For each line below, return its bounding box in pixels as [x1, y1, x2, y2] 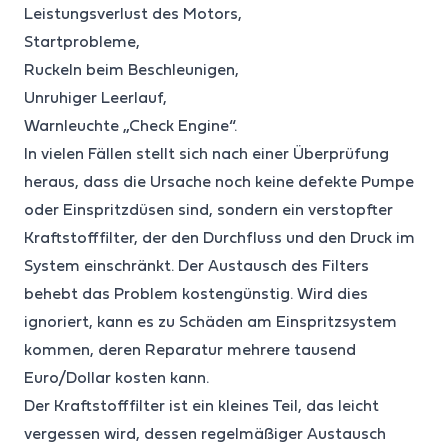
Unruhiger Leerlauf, [24, 91, 167, 106]
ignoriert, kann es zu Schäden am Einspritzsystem [24, 315, 397, 330]
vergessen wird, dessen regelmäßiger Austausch [24, 427, 386, 442]
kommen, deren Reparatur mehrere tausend [24, 343, 356, 358]
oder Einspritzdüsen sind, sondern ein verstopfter [24, 203, 393, 218]
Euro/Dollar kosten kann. [24, 371, 209, 386]
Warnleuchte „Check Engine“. [24, 119, 237, 134]
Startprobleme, [24, 35, 140, 50]
